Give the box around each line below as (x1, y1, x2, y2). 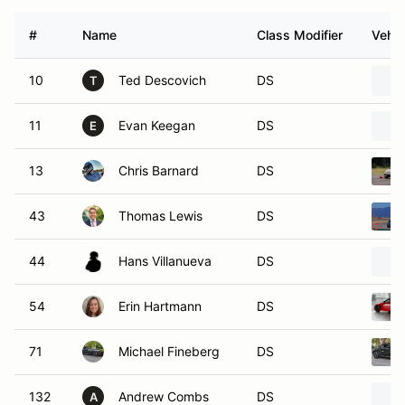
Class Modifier (257, 27, 343, 42)
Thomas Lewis (118, 208, 202, 223)
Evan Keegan (118, 118, 195, 133)
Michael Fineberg (118, 344, 220, 359)
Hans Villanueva (118, 253, 212, 268)
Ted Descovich (118, 72, 206, 88)
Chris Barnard (118, 163, 199, 178)
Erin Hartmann (118, 298, 202, 314)
